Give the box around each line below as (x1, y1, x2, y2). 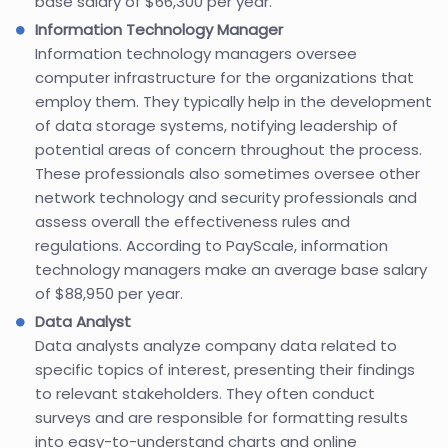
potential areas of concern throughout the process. (35, 138, 422, 160)
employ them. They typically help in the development (35, 90, 432, 112)
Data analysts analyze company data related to (35, 334, 397, 356)
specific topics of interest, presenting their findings (35, 358, 415, 380)
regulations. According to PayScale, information (35, 234, 388, 256)
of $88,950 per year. (35, 282, 183, 304)
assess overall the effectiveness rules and (35, 210, 350, 232)
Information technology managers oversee (35, 42, 357, 64)
